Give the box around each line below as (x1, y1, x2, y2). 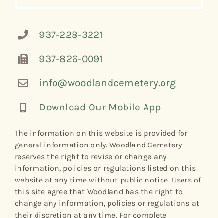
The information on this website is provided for (14, 128, 188, 138)
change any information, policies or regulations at (14, 198, 200, 208)
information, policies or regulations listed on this (14, 163, 196, 173)
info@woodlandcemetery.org (39, 77, 176, 89)
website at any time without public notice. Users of (14, 175, 201, 184)
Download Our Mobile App (39, 101, 161, 113)
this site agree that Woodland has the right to (14, 186, 183, 196)
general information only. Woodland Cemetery (14, 140, 182, 149)
